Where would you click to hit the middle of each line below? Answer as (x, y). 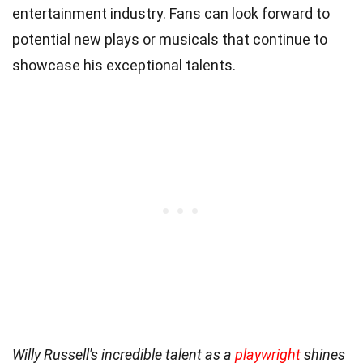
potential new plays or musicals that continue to (170, 39)
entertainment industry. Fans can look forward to (171, 13)
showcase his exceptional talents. (124, 65)
